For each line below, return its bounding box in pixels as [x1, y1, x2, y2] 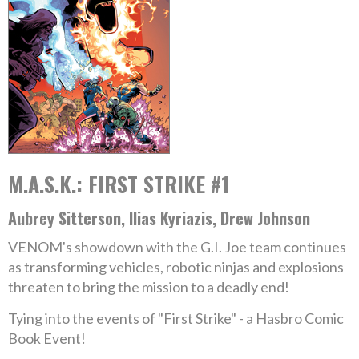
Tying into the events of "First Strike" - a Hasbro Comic [8, 309, 344, 327]
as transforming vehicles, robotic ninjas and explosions [8, 258, 344, 276]
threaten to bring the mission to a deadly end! [8, 278, 289, 296]
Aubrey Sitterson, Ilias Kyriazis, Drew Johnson [8, 206, 310, 230]
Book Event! [8, 329, 86, 347]
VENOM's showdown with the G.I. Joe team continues [8, 238, 346, 256]
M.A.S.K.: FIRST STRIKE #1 [8, 168, 229, 200]
